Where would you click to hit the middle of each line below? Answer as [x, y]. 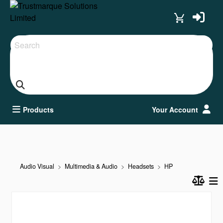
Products [38, 110]
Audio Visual [37, 166]
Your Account [176, 110]
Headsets [141, 166]
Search [23, 41]
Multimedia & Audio [91, 166]
